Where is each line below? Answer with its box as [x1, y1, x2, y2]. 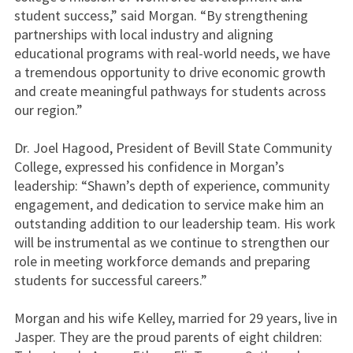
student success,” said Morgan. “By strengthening [13, 6, 308, 24]
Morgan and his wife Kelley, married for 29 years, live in [13, 309, 337, 327]
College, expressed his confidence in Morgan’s [13, 158, 284, 176]
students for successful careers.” [13, 271, 207, 289]
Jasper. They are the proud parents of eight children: [13, 328, 322, 346]
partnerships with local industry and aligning [13, 25, 273, 43]
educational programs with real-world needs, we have [13, 44, 330, 62]
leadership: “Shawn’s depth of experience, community [13, 176, 329, 195]
